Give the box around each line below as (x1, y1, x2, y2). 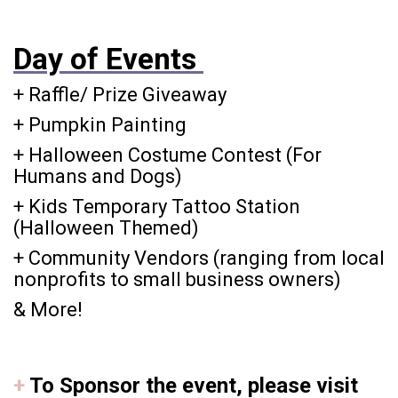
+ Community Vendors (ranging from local (13, 247, 385, 270)
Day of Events (13, 42, 203, 77)
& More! (13, 298, 83, 322)
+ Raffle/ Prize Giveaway (13, 84, 231, 107)
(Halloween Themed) (13, 217, 203, 240)
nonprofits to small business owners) (13, 268, 346, 291)
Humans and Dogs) (13, 165, 187, 188)
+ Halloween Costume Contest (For (13, 144, 322, 167)
